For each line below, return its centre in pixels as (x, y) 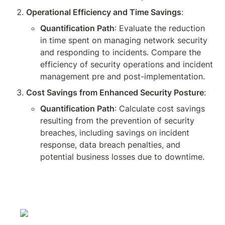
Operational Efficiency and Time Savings (104, 12)
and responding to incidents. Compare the (121, 52)
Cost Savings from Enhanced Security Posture (115, 92)
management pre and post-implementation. (123, 76)
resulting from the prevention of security (117, 121)
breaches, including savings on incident (115, 133)
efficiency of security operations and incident (127, 64)
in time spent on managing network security (124, 40)
